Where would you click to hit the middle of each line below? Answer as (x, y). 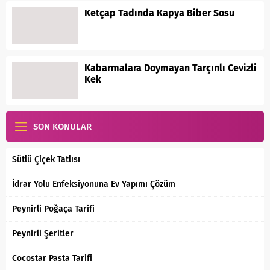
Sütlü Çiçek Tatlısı (46, 160)
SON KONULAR (62, 127)
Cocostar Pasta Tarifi (52, 259)
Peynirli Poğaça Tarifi (53, 209)
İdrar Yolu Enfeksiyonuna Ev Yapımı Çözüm (94, 184)
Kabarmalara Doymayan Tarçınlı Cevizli (171, 68)
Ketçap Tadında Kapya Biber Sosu (159, 13)
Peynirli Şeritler (43, 234)
